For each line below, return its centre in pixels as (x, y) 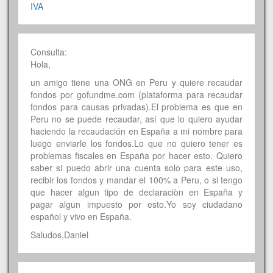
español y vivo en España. (81, 216)
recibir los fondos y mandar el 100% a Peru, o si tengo (136, 179)
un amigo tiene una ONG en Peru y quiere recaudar (136, 82)
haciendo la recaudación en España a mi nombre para (136, 131)
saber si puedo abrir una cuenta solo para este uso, (136, 167)
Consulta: (50, 51)
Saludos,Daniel (59, 234)
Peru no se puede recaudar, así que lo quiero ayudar (136, 119)
